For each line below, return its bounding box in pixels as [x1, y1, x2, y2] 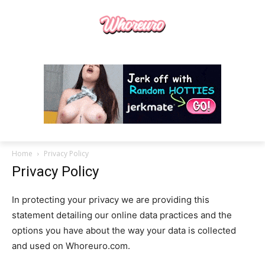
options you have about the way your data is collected [12, 224, 236, 236]
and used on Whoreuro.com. [12, 240, 130, 251]
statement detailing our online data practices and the [12, 209, 232, 221]
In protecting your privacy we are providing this [12, 193, 209, 205]
